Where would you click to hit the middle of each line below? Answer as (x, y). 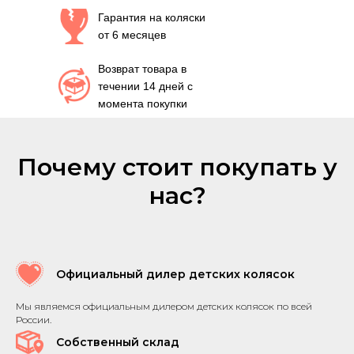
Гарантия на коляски (152, 17)
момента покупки (143, 104)
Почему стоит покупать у (177, 167)
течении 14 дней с (145, 86)
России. (34, 320)
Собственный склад (118, 342)
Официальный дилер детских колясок (175, 274)
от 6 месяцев (132, 35)
